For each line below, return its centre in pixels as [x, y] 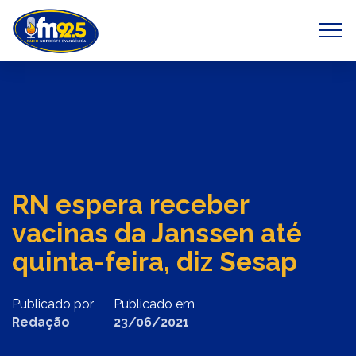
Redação [41, 322]
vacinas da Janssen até [157, 233]
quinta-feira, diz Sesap [155, 262]
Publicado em [154, 304]
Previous [85, 33]
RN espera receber [130, 205]
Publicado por [53, 304]
